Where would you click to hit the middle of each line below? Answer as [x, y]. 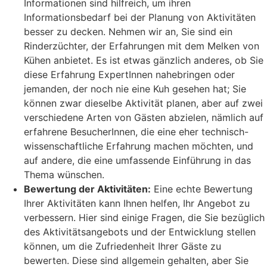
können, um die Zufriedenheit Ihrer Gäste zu [122, 246]
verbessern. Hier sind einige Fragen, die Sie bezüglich [144, 218]
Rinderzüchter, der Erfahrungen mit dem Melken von [142, 46]
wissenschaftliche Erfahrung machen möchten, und [139, 146]
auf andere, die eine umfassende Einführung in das [137, 161]
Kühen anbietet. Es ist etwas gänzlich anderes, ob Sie [144, 60]
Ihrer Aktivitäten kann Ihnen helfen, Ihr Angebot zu [137, 204]
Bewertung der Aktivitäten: [87, 189]
